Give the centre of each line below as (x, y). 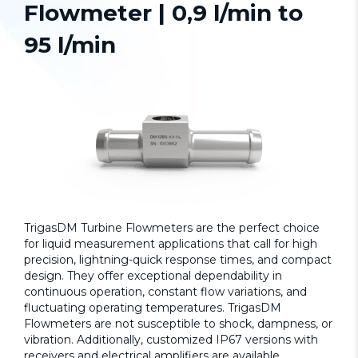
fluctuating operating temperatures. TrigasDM (153, 307)
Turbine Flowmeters (138, 227)
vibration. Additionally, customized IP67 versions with (171, 339)
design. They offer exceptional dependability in (153, 275)
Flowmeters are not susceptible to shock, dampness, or (178, 323)
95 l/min (70, 44)
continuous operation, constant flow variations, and (165, 291)
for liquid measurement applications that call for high (171, 243)
